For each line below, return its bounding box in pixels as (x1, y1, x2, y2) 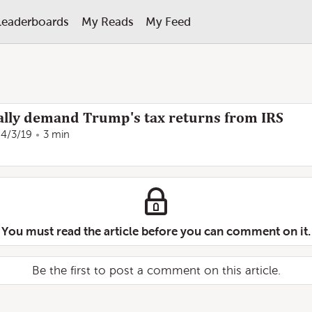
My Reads (81, 15, 134, 29)
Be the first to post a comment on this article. (31, 264, 281, 277)
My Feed (145, 15, 191, 29)
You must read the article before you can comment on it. (1, 224, 311, 238)
